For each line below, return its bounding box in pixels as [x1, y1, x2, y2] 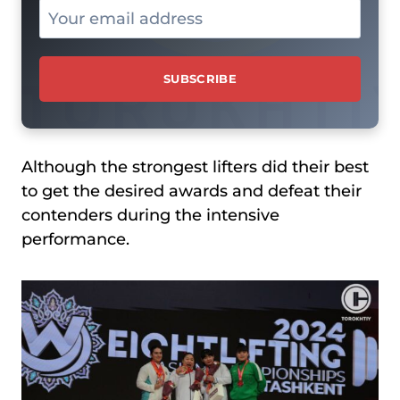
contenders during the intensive [21, 204, 279, 225]
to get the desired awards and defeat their [21, 180, 362, 201]
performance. [21, 229, 129, 249]
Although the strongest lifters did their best [21, 156, 369, 177]
